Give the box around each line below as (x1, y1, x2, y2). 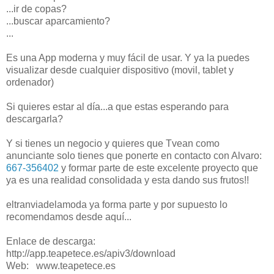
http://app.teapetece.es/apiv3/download (6, 248, 178, 259)
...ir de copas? (6, 3, 67, 14)
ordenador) (6, 76, 54, 87)
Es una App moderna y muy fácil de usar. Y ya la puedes (6, 52, 250, 63)
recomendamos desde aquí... (6, 211, 131, 222)
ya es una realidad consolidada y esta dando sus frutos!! (6, 174, 249, 185)
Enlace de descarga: (6, 235, 95, 246)
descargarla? (6, 113, 63, 124)
